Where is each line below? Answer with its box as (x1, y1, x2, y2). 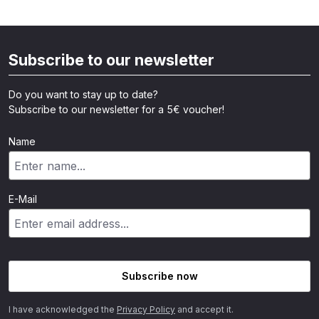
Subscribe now (121, 270, 198, 282)
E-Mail (9, 193, 37, 206)
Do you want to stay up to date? (9, 88, 158, 101)
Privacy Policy (117, 304, 175, 315)
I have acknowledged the (9, 304, 117, 315)
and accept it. (175, 304, 234, 315)
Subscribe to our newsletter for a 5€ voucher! (9, 103, 224, 116)
